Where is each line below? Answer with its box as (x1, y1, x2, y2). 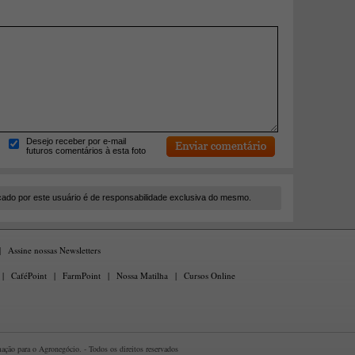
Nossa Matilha (116, 269, 168, 281)
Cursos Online (184, 269, 235, 281)
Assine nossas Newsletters (8, 244, 101, 256)
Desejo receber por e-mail (26, 136, 126, 146)
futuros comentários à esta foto (26, 146, 146, 155)
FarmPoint (63, 269, 101, 281)
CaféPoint (11, 269, 47, 281)
